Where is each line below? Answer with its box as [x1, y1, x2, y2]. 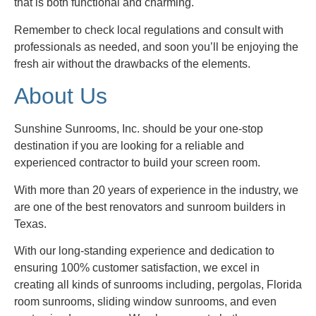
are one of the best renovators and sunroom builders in [14, 200, 286, 213]
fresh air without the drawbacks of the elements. [14, 57, 250, 70]
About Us [14, 83, 107, 109]
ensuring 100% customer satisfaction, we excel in [14, 262, 260, 274]
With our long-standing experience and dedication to [14, 245, 274, 257]
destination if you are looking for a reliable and [14, 140, 244, 152]
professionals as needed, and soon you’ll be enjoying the [14, 40, 298, 53]
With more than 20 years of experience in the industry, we [14, 183, 298, 196]
